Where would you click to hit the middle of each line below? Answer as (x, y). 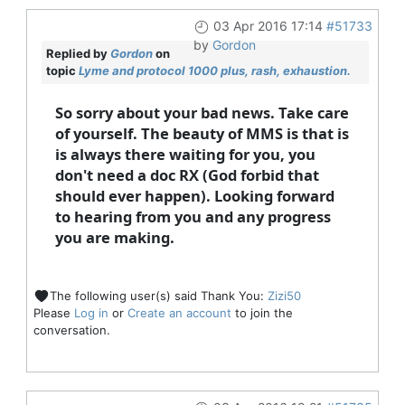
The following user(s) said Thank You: (158, 295)
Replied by (78, 53)
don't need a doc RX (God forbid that (187, 174)
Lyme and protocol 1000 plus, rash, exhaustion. (214, 70)
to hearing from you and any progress (193, 216)
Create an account (179, 313)
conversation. (71, 330)
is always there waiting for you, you (185, 154)
